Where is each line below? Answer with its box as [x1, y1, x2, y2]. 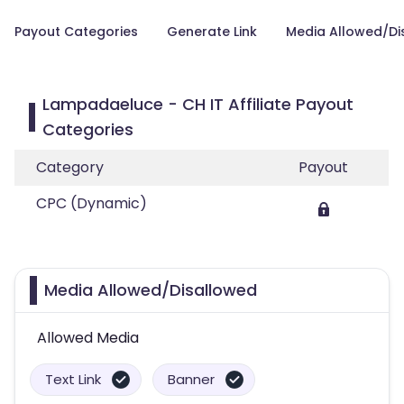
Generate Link [167, 23, 257, 41]
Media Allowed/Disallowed [44, 279, 257, 301]
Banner [168, 370, 215, 389]
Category [36, 157, 104, 178]
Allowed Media [37, 327, 139, 348]
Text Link [45, 370, 101, 389]
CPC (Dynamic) [36, 193, 147, 214]
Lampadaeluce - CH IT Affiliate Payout [41, 93, 353, 115]
